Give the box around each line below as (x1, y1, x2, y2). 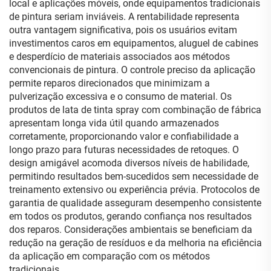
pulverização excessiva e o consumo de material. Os (9, 91, 232, 102)
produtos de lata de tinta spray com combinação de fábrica (9, 104, 261, 116)
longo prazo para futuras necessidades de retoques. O (9, 144, 239, 155)
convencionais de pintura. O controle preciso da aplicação (9, 64, 255, 76)
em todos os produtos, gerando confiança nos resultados (9, 211, 252, 222)
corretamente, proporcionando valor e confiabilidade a (9, 131, 239, 142)
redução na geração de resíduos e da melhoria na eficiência (9, 237, 262, 249)
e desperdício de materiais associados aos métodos (9, 51, 230, 62)
